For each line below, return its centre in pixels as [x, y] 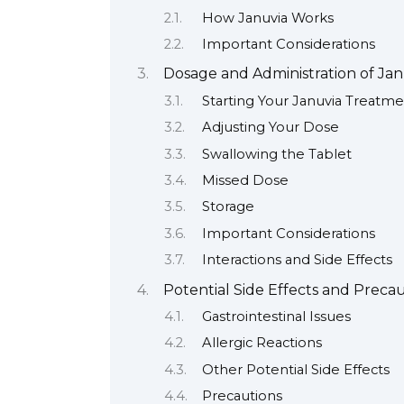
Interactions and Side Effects [297, 260]
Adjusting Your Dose [270, 128]
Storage [228, 207]
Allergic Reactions [262, 343]
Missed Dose [245, 181]
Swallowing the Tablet [276, 154]
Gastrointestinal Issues [276, 317]
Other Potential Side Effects [295, 369]
